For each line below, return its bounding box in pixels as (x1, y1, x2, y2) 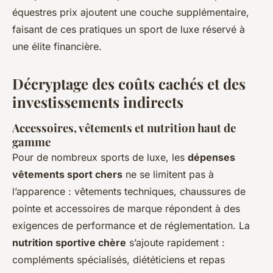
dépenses (188, 151, 235, 163)
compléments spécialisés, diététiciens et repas (12, 253, 225, 266)
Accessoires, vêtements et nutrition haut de (12, 119, 236, 135)
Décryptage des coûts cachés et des (12, 73, 246, 93)
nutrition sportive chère (12, 236, 126, 249)
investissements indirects (12, 91, 183, 112)
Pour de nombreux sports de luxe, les (12, 151, 188, 163)
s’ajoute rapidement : (126, 236, 225, 249)
